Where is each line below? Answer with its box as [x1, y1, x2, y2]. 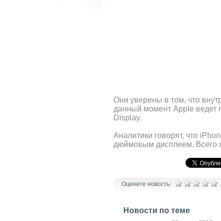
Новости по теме [123, 206, 190, 215]
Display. [113, 113, 142, 122]
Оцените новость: [121, 181, 171, 187]
